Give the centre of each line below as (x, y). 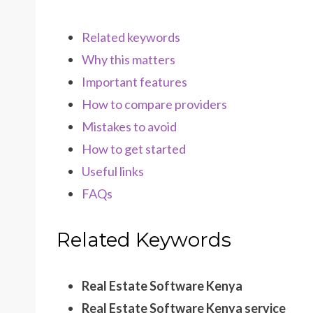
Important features (134, 82)
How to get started (134, 149)
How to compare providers (154, 104)
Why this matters (129, 59)
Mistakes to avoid (129, 126)
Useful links (113, 171)
